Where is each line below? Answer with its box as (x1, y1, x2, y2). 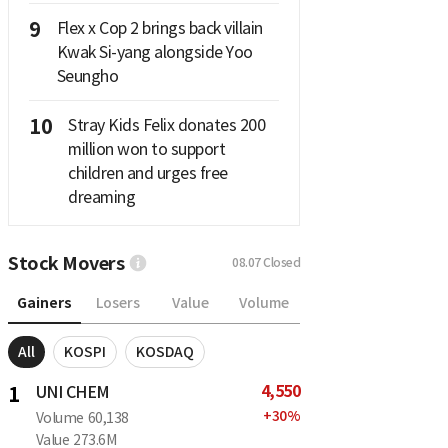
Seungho (56, 65, 118, 86)
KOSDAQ (136, 342, 194, 361)
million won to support (68, 138, 225, 159)
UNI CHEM (35, 381, 110, 402)
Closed (263, 255, 300, 271)
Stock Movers (8, 251, 124, 275)
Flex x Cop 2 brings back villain (56, 17, 263, 38)
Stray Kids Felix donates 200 (68, 114, 265, 135)
